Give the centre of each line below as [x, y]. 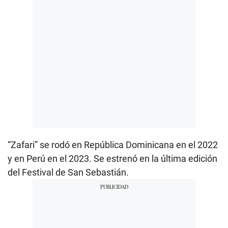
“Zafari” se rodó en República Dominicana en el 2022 [113, 145]
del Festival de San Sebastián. [68, 172]
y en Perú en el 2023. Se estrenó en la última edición [112, 158]
